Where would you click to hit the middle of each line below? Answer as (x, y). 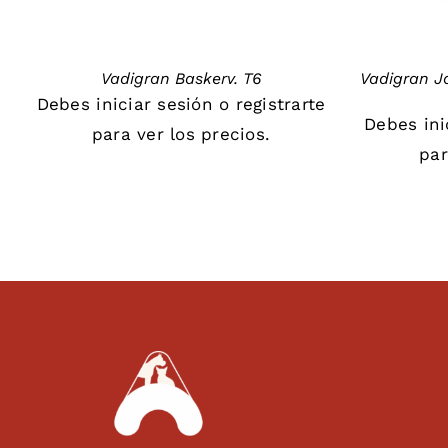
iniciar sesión (154, 103)
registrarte (280, 103)
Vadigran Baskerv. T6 (181, 78)
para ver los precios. (181, 133)
